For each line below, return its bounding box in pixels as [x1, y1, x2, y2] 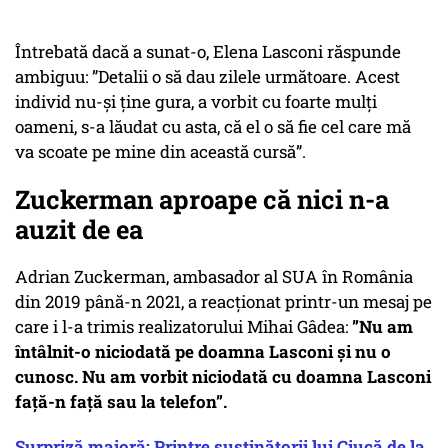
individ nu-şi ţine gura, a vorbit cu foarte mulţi [15, 90, 377, 114]
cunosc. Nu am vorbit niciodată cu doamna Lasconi [15, 365, 431, 389]
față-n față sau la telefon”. [15, 390, 231, 414]
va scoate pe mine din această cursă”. [15, 140, 310, 164]
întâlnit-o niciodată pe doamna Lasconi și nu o [15, 340, 391, 364]
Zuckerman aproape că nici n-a [15, 182, 389, 217]
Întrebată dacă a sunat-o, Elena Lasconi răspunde [15, 40, 401, 64]
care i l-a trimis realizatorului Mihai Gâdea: [15, 315, 352, 339]
